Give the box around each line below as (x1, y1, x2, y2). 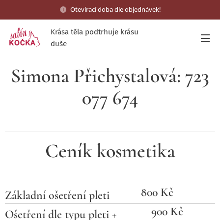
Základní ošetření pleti (5, 188, 110, 202)
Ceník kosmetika (45, 139, 175, 163)
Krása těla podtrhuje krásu (51, 27, 138, 36)
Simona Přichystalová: (11, 64, 185, 87)
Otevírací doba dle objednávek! (70, 4, 161, 14)
